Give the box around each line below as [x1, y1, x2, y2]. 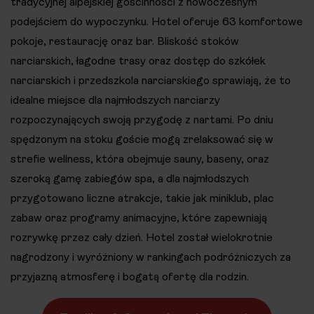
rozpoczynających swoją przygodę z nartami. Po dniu [11, 112, 273, 126]
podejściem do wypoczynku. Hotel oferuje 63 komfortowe [11, 14, 303, 28]
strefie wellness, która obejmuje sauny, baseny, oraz [11, 151, 269, 165]
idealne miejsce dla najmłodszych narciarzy [11, 93, 220, 107]
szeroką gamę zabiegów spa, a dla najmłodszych [11, 171, 249, 185]
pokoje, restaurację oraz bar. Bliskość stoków [11, 34, 239, 48]
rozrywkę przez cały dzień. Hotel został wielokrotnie [11, 230, 273, 244]
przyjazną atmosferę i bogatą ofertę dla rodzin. [11, 269, 249, 283]
